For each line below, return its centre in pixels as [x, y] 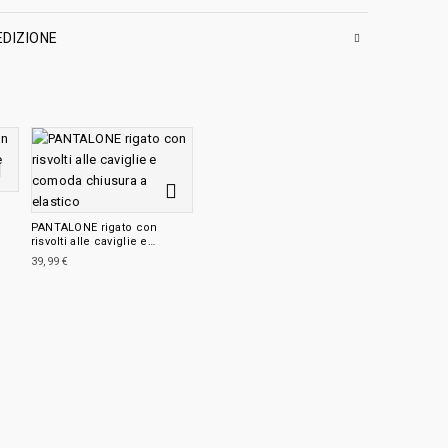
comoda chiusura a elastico [109, 255]
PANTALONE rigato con [94, 227]
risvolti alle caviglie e [89, 241]
